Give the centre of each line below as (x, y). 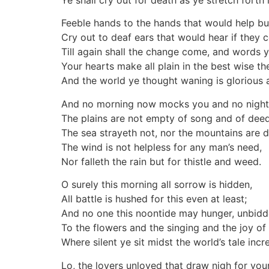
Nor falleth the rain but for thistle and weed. (161, 161)
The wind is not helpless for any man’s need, (162, 147)
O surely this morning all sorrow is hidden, (157, 185)
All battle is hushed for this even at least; (154, 199)
